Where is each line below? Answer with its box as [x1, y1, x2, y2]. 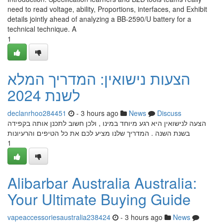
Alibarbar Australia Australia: [7, 172, 197, 193]
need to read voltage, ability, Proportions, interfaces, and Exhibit [7, 4, 207, 14]
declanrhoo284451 [7, 108, 66, 118]
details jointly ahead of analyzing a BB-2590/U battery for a [7, 14, 191, 24]
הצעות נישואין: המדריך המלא [7, 68, 190, 89]
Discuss [157, 108, 181, 118]
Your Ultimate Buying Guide [7, 188, 191, 210]
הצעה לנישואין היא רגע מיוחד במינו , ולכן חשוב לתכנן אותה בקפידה [7, 118, 206, 128]
